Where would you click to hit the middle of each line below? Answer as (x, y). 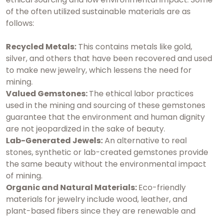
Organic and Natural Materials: (72, 187)
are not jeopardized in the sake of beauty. (86, 129)
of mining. (24, 175)
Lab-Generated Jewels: (54, 140)
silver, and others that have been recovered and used (109, 58)
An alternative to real (145, 140)
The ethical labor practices (141, 93)
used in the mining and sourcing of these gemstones (106, 105)
